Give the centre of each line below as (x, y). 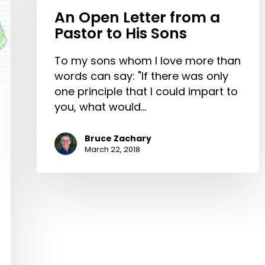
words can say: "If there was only (141, 76)
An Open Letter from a (137, 18)
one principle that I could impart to (146, 92)
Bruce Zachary (118, 139)
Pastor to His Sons (121, 34)
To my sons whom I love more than (148, 61)
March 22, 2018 (112, 150)
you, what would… (100, 107)
